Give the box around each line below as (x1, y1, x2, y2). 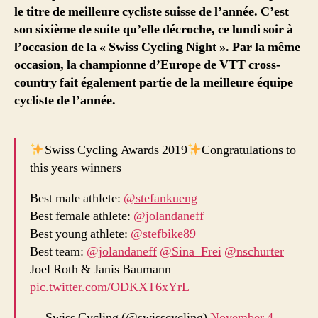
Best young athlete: (30, 226, 131, 243)
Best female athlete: (30, 208, 133, 225)
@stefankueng (124, 190, 197, 207)
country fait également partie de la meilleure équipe (14, 75, 293, 92)
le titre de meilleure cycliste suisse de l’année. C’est (14, 4, 289, 21)
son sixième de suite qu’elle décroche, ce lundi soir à (14, 21, 293, 38)
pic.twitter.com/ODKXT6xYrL (30, 279, 190, 296)
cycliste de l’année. (14, 92, 116, 109)
